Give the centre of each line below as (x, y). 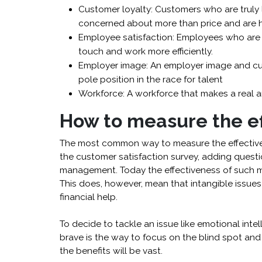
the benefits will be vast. (111, 251)
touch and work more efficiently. (146, 52)
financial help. (89, 197)
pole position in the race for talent (151, 80)
